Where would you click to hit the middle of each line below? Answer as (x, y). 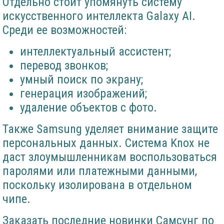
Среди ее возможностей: (64, 30)
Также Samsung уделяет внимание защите (110, 129)
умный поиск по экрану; (81, 79)
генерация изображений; (83, 93)
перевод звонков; (64, 65)
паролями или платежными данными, (100, 171)
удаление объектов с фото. (88, 107)
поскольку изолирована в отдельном (97, 185)
